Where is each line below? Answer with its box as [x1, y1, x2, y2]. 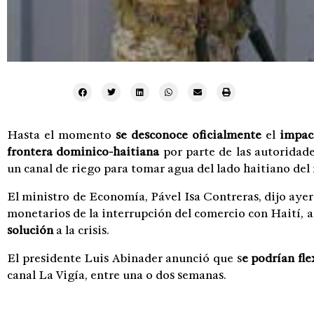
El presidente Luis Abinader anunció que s [7, 251, 242, 266]
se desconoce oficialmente [115, 128, 266, 142]
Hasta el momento [7, 128, 116, 142]
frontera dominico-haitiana [7, 144, 163, 159]
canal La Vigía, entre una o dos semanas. [7, 268, 226, 282]
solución [7, 223, 53, 238]
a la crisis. [53, 223, 109, 238]
